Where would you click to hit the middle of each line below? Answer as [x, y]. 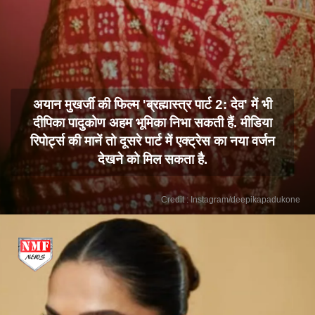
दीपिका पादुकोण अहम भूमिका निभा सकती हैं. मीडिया [152, 122]
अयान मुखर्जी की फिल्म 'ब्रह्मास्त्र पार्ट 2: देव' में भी [152, 104]
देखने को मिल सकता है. [152, 159]
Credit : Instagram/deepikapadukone [231, 199]
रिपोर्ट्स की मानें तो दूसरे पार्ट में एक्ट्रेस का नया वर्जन [152, 141]
